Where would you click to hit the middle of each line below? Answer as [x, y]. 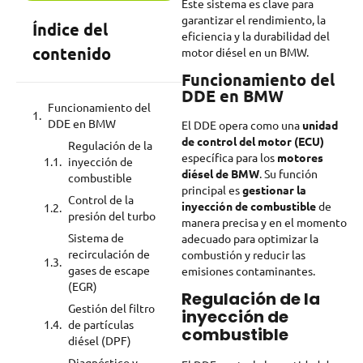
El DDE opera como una [242, 125]
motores [300, 158]
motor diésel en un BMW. [245, 51]
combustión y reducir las [243, 255]
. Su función [288, 174]
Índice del [70, 30]
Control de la [101, 200]
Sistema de [96, 238]
